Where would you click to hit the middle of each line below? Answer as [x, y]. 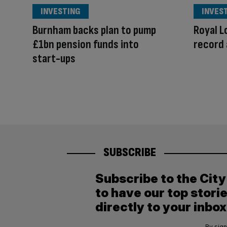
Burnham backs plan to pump [94, 30]
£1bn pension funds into [86, 44]
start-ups [54, 58]
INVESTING [61, 11]
